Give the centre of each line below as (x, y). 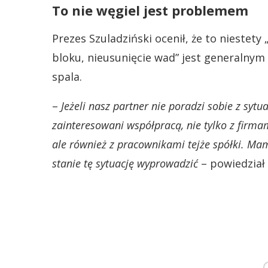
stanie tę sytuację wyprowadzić (125, 163)
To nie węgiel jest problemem (150, 10)
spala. (67, 77)
